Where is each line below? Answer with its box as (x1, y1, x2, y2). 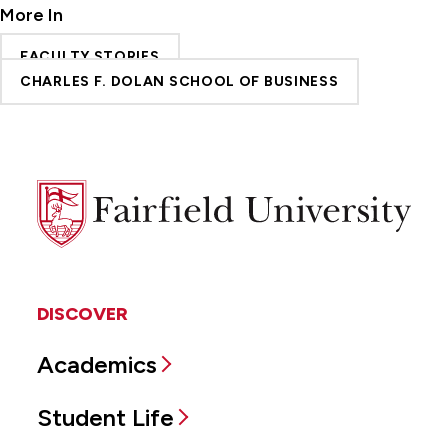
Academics (37, 350, 157, 380)
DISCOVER (37, 303, 128, 326)
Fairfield (37, 183, 93, 203)
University (37, 208, 108, 228)
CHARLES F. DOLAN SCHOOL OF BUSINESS (20, 73, 339, 91)
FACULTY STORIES (20, 48, 160, 66)
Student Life (37, 403, 174, 433)
